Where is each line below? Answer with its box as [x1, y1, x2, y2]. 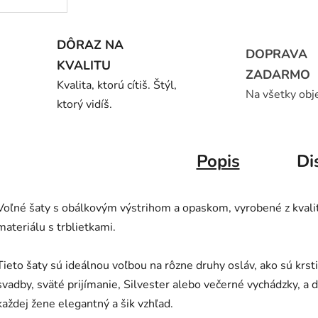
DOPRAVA [246, 45, 307, 63]
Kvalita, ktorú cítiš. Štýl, [57, 77, 177, 93]
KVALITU [57, 56, 111, 74]
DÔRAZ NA [57, 35, 124, 53]
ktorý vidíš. [57, 96, 112, 112]
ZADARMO [246, 66, 310, 84]
